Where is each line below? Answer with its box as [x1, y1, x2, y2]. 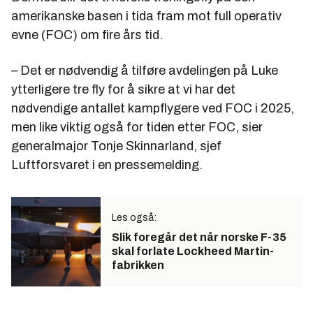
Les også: [112, 212, 156, 224]
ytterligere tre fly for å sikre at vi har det [11, 82, 235, 97]
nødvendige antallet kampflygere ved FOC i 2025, [11, 101, 294, 116]
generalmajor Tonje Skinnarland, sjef [11, 139, 221, 154]
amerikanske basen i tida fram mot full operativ [11, 9, 282, 24]
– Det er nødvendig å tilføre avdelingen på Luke [11, 64, 278, 78]
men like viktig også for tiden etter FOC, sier [11, 120, 263, 135]
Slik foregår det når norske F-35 [112, 231, 286, 244]
